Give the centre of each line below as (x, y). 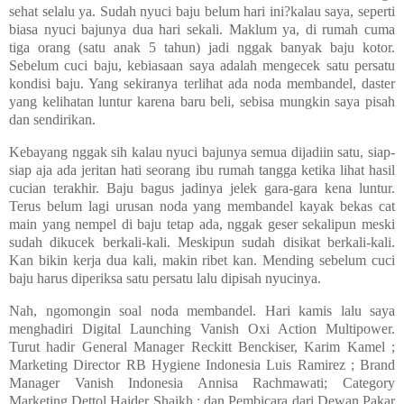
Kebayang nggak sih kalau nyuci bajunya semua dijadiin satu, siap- (202, 151)
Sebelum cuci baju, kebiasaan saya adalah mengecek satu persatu (202, 66)
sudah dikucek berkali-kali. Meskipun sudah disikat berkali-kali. (202, 242)
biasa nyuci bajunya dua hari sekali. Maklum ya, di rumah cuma (202, 30)
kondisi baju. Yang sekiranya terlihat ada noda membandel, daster (202, 84)
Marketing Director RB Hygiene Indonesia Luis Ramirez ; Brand (202, 364)
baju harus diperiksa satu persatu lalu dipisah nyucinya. (165, 278)
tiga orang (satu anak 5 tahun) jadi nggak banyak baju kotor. (202, 48)
